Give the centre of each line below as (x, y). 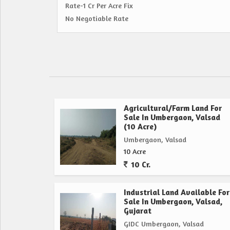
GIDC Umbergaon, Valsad (164, 224)
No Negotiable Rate (97, 18)
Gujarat (138, 211)
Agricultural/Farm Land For (173, 108)
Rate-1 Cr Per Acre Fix (99, 6)
